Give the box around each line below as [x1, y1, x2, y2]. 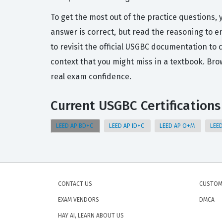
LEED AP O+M [160, 122, 196, 129]
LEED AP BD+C [56, 122, 95, 129]
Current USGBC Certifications [51, 98, 221, 113]
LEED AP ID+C [109, 122, 146, 129]
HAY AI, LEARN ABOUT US [58, 212, 124, 219]
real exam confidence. [51, 72, 131, 81]
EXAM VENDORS [58, 196, 99, 203]
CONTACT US [58, 180, 92, 187]
